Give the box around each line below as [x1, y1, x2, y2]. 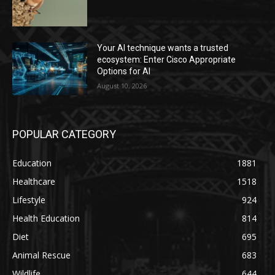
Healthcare [12, 175, 55, 187]
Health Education [12, 212, 80, 224]
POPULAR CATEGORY [12, 127, 116, 141]
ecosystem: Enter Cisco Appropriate [97, 55, 236, 65]
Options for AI [97, 66, 151, 77]
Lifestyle [12, 193, 45, 206]
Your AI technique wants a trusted [97, 43, 229, 53]
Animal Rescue [12, 249, 71, 261]
